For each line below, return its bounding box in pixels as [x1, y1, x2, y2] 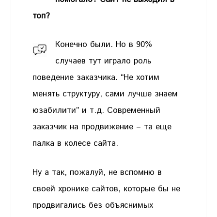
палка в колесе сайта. [32, 138, 119, 150]
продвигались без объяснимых [32, 199, 154, 211]
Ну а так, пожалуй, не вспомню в [32, 166, 162, 178]
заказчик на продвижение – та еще [32, 121, 172, 133]
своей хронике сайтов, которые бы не [32, 183, 181, 195]
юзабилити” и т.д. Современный [32, 105, 161, 117]
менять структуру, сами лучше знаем [32, 88, 178, 100]
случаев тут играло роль [55, 55, 152, 67]
